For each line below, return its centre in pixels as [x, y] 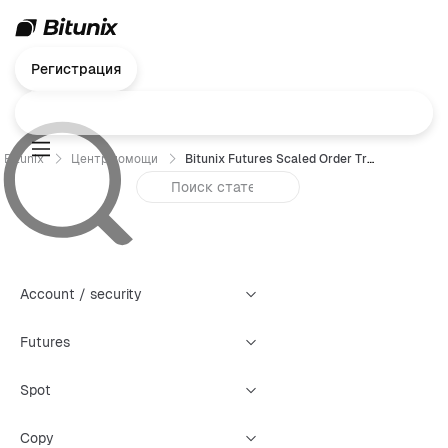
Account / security [81, 294]
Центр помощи [114, 159]
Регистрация [76, 69]
